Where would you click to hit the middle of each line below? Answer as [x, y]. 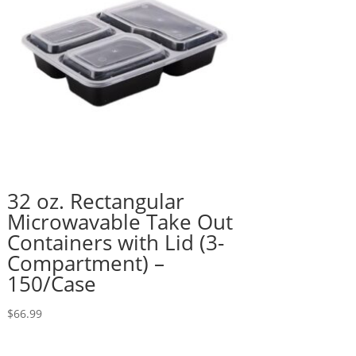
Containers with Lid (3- [115, 242]
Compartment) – [85, 263]
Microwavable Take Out [120, 221]
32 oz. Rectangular [95, 201]
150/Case [51, 283]
